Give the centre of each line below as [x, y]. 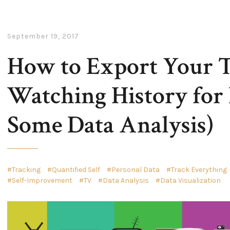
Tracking [26, 169]
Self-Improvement [42, 180]
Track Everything [199, 169]
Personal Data [136, 169]
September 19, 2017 [43, 36]
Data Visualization [190, 180]
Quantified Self [76, 169]
